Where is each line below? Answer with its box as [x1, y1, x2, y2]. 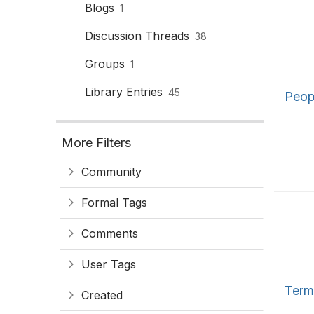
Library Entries [85, 85, 163, 99]
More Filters [62, 135, 131, 150]
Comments [81, 226, 138, 240]
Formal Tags [81, 196, 147, 210]
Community [81, 165, 142, 179]
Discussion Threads [85, 29, 189, 43]
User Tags [81, 257, 136, 271]
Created [81, 288, 123, 302]
